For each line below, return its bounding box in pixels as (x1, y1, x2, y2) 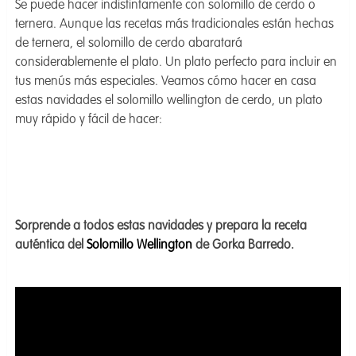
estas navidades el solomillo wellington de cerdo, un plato (14, 95, 323, 108)
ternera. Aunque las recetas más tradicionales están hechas (14, 18, 334, 32)
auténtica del (14, 239, 87, 253)
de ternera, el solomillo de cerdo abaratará (14, 37, 242, 51)
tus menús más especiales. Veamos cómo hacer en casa (14, 75, 316, 89)
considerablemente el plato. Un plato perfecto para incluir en (14, 56, 337, 70)
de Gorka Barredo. (192, 239, 294, 253)
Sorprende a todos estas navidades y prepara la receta (14, 220, 307, 234)
